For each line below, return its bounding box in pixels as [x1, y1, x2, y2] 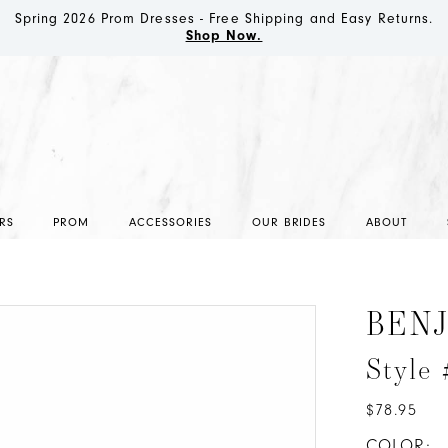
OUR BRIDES [251, 216, 327, 229]
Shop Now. [185, 28, 263, 44]
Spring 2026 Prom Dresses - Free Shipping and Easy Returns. [14, 11, 434, 27]
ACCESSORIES [129, 216, 212, 229]
